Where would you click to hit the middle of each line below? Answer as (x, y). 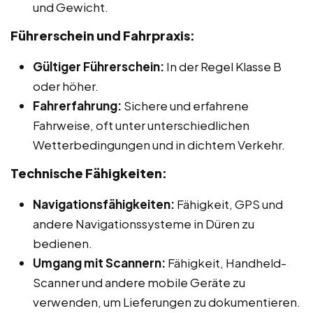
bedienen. (63, 243)
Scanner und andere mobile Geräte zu (139, 282)
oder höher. (66, 86)
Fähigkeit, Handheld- (226, 262)
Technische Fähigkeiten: (89, 173)
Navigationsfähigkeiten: (104, 204)
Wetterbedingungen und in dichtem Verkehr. (159, 144)
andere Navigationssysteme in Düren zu (144, 223)
